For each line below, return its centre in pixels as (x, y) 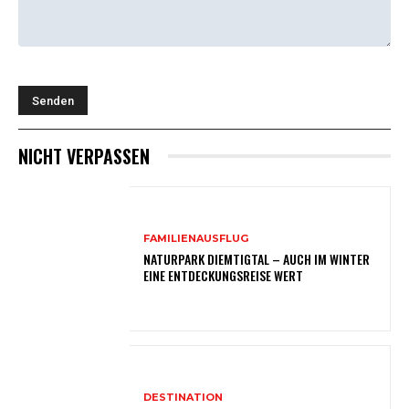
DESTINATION (184, 397)
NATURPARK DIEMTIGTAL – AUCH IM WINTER (257, 258)
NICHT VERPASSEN (84, 156)
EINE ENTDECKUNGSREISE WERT (224, 275)
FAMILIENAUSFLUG (196, 238)
